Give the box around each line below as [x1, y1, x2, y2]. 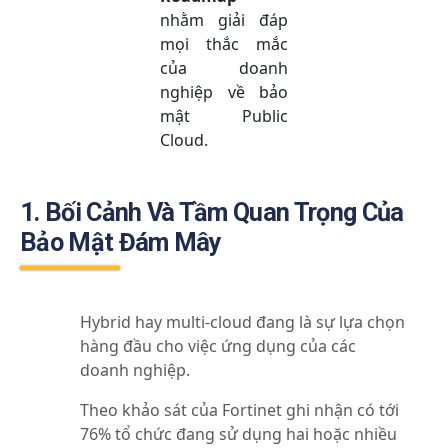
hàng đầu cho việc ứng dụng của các [80, 334, 357, 357]
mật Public [160, 104, 288, 127]
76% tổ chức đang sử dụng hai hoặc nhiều [80, 422, 398, 445]
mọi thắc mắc [160, 32, 288, 55]
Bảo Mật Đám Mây [20, 227, 222, 257]
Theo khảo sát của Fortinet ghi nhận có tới [80, 398, 400, 421]
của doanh [160, 56, 288, 79]
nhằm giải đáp [160, 8, 288, 31]
